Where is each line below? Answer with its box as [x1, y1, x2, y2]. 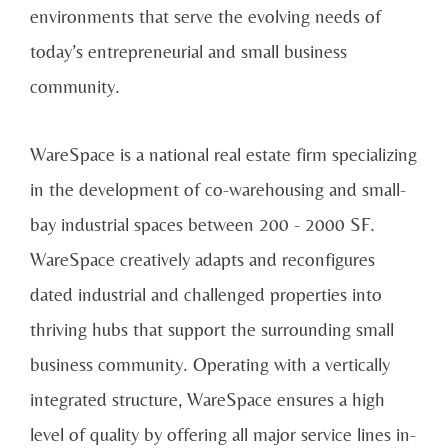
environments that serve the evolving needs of [30, 4, 381, 27]
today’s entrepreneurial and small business [30, 39, 347, 62]
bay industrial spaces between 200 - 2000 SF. [30, 213, 375, 236]
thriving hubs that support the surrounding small [30, 318, 394, 341]
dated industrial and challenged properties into [30, 283, 382, 306]
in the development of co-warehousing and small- [30, 178, 406, 201]
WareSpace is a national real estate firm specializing [30, 143, 417, 166]
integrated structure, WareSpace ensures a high [30, 388, 385, 411]
